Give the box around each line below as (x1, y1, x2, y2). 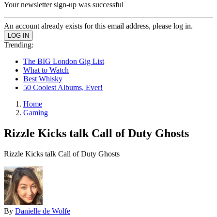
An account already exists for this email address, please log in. (4, 22, 193, 30)
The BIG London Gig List (23, 57, 104, 65)
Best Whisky (23, 75, 62, 83)
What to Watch (23, 66, 69, 74)
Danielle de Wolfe (15, 206, 70, 215)
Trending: (4, 41, 33, 49)
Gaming (23, 108, 48, 117)
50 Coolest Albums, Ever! (23, 83, 103, 92)
